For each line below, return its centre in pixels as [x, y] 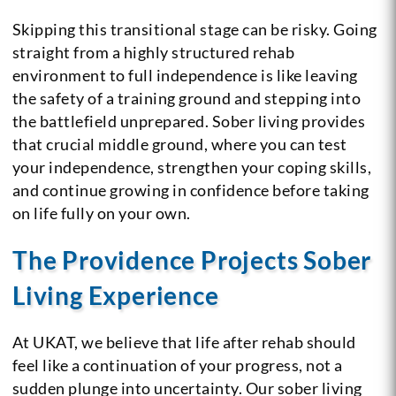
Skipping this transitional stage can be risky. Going [194, 29]
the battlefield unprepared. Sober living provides [189, 121]
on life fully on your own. [101, 213]
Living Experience [115, 295]
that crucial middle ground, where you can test [179, 144]
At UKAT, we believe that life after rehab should [184, 342]
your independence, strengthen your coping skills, [192, 167]
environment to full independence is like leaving [185, 75]
